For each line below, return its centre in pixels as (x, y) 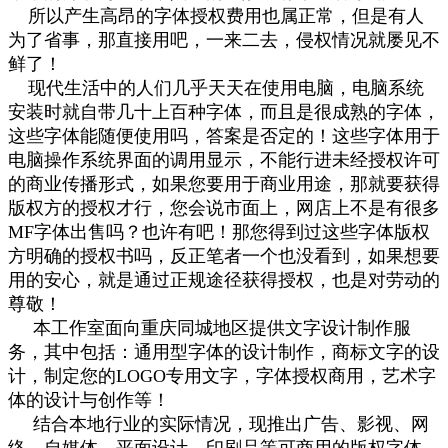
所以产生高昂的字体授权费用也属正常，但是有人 (216, 15)
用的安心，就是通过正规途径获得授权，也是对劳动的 (224, 279)
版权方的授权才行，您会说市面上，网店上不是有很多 (224, 207)
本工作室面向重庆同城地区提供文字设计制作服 (209, 327)
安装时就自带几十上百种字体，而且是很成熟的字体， (224, 111)
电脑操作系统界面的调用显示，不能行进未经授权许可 (224, 159)
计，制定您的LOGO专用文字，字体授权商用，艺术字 (222, 375)
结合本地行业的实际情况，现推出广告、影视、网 (218, 423)
